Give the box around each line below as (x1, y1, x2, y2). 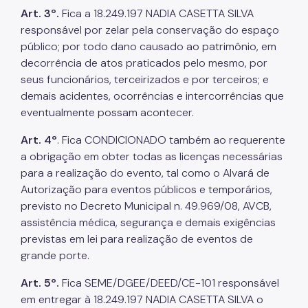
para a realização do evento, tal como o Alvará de (21, 165, 269, 180)
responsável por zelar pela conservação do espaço (21, 22, 279, 37)
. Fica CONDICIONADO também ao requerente (57, 132, 285, 147)
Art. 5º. (21, 275, 59, 290)
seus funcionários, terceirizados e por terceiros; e (21, 71, 269, 87)
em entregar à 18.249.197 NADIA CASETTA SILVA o (21, 291, 263, 307)
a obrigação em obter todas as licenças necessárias (21, 148, 283, 164)
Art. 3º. (21, 5, 59, 21)
